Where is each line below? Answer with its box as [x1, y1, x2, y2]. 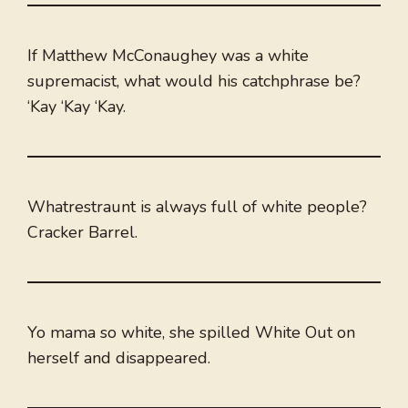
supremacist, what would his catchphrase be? [27, 70, 361, 93]
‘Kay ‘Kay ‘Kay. [27, 96, 126, 118]
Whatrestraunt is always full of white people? [27, 196, 367, 219]
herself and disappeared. [27, 347, 210, 370]
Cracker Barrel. [27, 221, 138, 244]
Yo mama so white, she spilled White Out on [27, 321, 355, 344]
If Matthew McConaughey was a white [27, 45, 309, 67]
